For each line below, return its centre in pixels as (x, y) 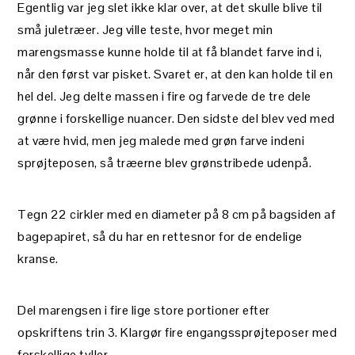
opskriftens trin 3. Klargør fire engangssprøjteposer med (177, 332)
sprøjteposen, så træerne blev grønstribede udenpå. (165, 162)
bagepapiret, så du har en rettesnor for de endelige (160, 236)
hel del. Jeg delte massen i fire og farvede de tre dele (164, 96)
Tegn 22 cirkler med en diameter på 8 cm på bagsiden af (177, 214)
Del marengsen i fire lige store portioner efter (144, 310)
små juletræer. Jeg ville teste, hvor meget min (145, 29)
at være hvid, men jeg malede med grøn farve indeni (161, 140)
